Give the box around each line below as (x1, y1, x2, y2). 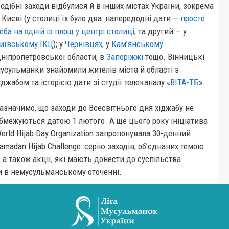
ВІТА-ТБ (170, 77, 199, 87)
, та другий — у (134, 26, 187, 36)
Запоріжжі (106, 52, 143, 62)
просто (180, 13, 205, 24)
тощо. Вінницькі (143, 52, 204, 62)
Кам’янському (111, 39, 163, 49)
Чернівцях (64, 39, 102, 49)
